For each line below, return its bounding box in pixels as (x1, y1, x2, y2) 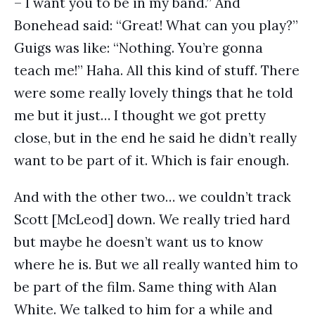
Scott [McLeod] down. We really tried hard (14, 211, 290, 228)
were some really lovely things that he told (14, 84, 293, 101)
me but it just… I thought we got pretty (14, 107, 266, 124)
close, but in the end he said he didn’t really (14, 129, 297, 146)
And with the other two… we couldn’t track (14, 188, 291, 205)
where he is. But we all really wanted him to (14, 256, 298, 273)
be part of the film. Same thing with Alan (14, 278, 277, 295)
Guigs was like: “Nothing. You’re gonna (14, 39, 263, 56)
